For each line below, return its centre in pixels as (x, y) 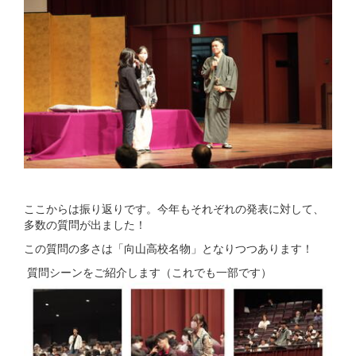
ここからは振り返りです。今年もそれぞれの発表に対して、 (174, 209)
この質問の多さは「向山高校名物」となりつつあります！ (168, 248)
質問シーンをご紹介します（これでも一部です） (148, 272)
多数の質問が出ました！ (85, 224)
